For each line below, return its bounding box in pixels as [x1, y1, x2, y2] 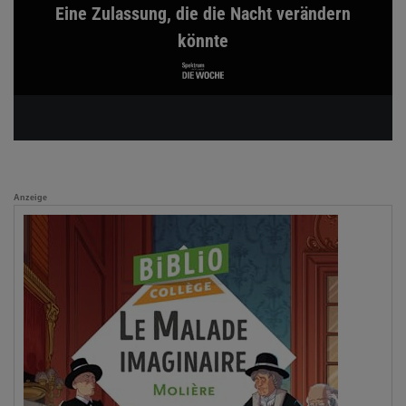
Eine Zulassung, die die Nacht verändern [55, 3, 351, 25]
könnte [178, 30, 228, 53]
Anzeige [14, 193, 47, 203]
